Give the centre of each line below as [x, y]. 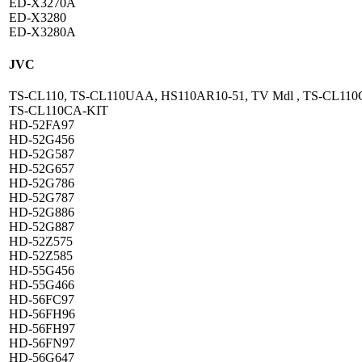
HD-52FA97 [42, 124]
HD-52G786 [42, 183]
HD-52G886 [42, 212]
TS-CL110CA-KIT [59, 110]
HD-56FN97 [42, 343]
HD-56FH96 [42, 314]
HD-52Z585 [41, 255]
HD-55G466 [42, 284]
